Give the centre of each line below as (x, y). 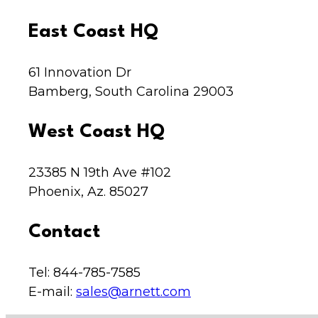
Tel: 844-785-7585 (84, 273)
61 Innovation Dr (80, 73)
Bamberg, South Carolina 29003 (131, 92)
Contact (64, 232)
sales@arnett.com (133, 292)
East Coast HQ (93, 32)
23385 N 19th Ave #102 (100, 173)
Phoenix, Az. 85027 (88, 192)
